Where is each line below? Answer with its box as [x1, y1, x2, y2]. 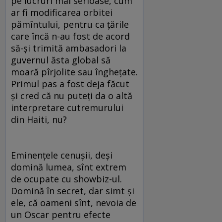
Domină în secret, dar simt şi [11, 185, 134, 197]
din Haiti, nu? [11, 113, 67, 126]
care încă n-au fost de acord [11, 30, 130, 43]
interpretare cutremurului [11, 102, 123, 114]
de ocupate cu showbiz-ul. [11, 173, 122, 185]
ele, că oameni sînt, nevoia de [11, 197, 136, 209]
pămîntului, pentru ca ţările [11, 18, 129, 31]
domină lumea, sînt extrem [11, 161, 126, 173]
